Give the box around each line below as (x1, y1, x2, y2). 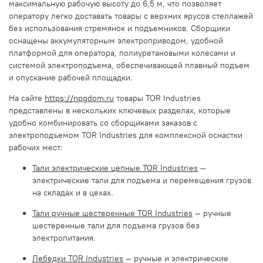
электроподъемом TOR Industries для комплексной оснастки (9, 129, 242, 140)
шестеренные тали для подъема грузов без (32, 220, 200, 231)
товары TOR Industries (116, 92, 201, 103)
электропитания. (32, 232, 96, 243)
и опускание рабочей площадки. (9, 72, 133, 83)
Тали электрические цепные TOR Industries (32, 162, 198, 173)
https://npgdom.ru (45, 92, 114, 103)
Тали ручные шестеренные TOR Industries (32, 207, 193, 218)
